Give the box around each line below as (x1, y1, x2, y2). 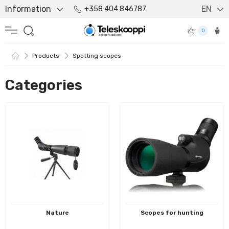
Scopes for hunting (140, 209, 203, 216)
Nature (45, 209, 69, 216)
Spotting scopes (73, 52, 121, 59)
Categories (5, 77, 82, 94)
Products (32, 52, 59, 59)
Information (5, 4, 51, 14)
